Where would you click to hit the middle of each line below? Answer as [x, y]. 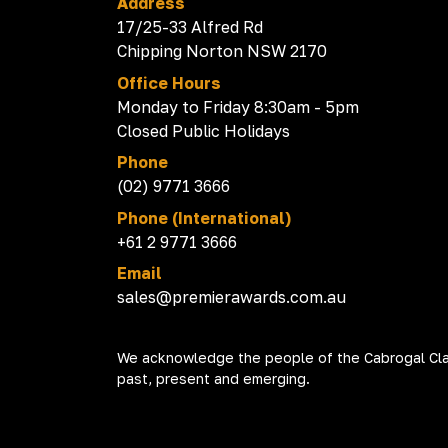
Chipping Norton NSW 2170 [222, 51]
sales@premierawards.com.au [231, 297]
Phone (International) [204, 217]
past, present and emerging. [213, 378]
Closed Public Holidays [203, 130]
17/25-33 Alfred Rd [195, 27]
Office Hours [169, 82]
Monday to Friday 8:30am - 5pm [238, 106]
